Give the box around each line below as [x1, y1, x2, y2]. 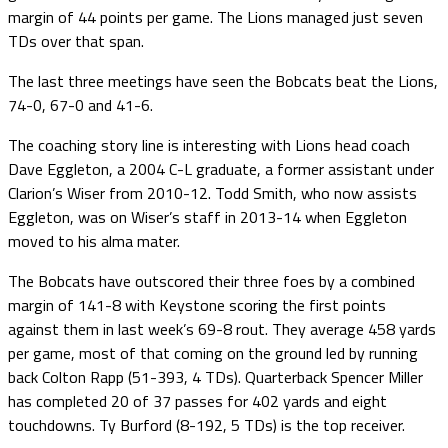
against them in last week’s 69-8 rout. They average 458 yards [8, 316, 436, 341]
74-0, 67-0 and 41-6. [8, 92, 153, 117]
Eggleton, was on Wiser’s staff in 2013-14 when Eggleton [8, 204, 407, 229]
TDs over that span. [8, 28, 144, 53]
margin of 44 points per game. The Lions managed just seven [8, 4, 423, 29]
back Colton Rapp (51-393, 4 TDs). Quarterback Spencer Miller [8, 364, 423, 389]
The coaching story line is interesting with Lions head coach [8, 132, 410, 157]
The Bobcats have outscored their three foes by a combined [8, 268, 415, 293]
